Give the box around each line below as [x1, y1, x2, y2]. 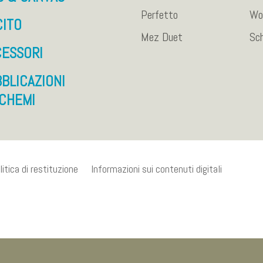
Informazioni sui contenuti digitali [90, 161, 222, 176]
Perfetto [141, 7, 178, 23]
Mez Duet [141, 29, 183, 45]
